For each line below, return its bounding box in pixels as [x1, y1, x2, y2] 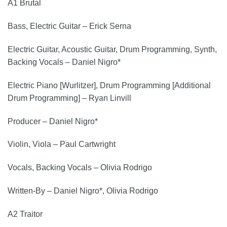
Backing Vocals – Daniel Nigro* [8, 58, 121, 67]
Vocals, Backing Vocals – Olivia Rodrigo [8, 163, 152, 172]
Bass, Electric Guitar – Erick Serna [8, 22, 131, 31]
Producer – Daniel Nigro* [8, 117, 98, 126]
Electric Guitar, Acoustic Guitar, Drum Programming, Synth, [8, 45, 217, 54]
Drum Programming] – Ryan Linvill [8, 93, 131, 102]
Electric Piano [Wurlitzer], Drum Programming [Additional [8, 81, 211, 90]
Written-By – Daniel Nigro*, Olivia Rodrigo [8, 186, 158, 196]
